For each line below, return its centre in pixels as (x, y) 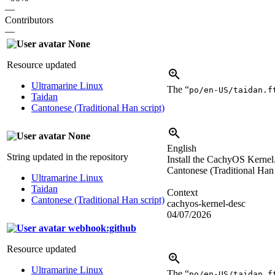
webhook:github (101, 228)
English (182, 148)
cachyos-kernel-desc (206, 203)
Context (182, 192)
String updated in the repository (68, 157)
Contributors (29, 20)
